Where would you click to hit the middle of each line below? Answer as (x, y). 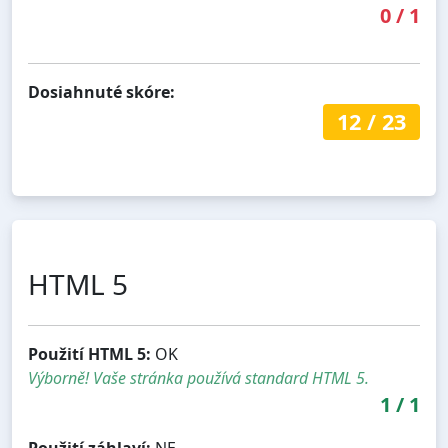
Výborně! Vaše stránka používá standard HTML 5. (198, 377)
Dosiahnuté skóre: (101, 91)
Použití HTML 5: (89, 353)
